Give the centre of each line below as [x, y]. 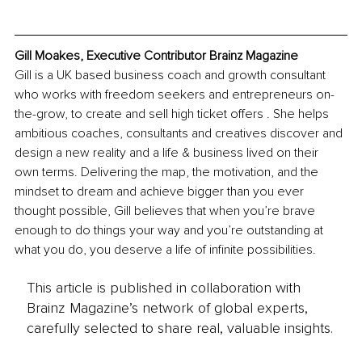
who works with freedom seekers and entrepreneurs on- [175, 95]
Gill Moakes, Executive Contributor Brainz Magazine [156, 56]
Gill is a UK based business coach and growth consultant [172, 76]
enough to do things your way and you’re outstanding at [170, 231]
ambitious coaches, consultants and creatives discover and [180, 134]
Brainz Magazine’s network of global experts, [167, 307]
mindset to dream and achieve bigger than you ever [161, 192]
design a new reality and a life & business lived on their [168, 153]
